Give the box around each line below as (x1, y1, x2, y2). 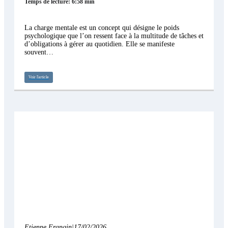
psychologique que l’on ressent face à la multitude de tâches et (24, 32, 204, 40)
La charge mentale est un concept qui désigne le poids (24, 24, 179, 32)
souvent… (24, 48, 53, 56)
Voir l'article (28, 75, 49, 80)
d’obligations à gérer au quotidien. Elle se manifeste (24, 40, 175, 48)
